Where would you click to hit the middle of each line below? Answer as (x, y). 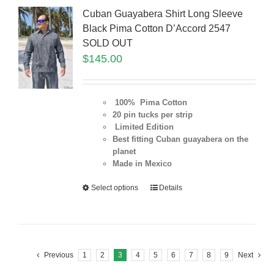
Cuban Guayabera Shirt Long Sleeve (162, 14)
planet (124, 152)
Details (170, 188)
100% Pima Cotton (150, 103)
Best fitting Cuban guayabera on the (180, 139)
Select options (114, 188)
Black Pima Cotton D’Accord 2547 (156, 29)
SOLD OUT (107, 43)
